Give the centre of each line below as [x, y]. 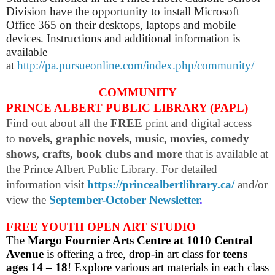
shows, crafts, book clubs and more [94, 154]
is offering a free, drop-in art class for [132, 254]
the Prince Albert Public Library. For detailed [112, 169]
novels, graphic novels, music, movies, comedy [134, 139]
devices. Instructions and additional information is [123, 39]
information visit [47, 185]
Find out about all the [58, 123]
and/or [251, 185]
